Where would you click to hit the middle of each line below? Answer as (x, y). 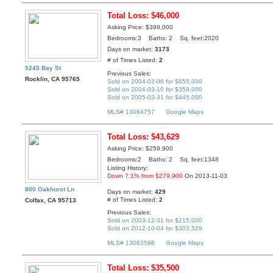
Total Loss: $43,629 (144, 137)
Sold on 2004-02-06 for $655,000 (155, 81)
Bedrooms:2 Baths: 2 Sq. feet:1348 (163, 160)
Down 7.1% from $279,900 (145, 176)
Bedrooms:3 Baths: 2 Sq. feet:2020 (163, 38)
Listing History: (128, 168)
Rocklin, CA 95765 (53, 79)
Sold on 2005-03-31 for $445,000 (155, 97)
